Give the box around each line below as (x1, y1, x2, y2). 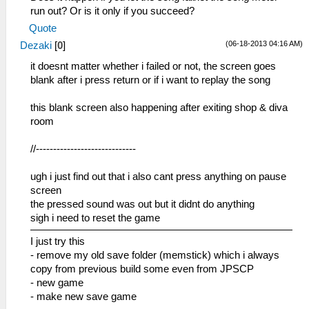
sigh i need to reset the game (30, 212, 160, 224)
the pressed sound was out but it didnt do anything (30, 199, 255, 210)
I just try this (30, 236, 85, 248)
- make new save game (30, 291, 137, 303)
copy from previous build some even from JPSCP (30, 263, 254, 275)
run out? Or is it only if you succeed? (30, 6, 195, 17)
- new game (30, 277, 83, 289)
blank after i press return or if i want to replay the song (30, 74, 270, 86)
